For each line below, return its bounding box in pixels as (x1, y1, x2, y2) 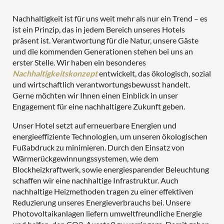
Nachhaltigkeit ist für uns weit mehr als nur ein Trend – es (12, 13, 207, 23)
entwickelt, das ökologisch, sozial (99, 68, 211, 78)
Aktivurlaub (77, 90, 147, 107)
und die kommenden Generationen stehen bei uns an (12, 46, 193, 56)
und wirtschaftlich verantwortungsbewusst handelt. (12, 79, 190, 89)
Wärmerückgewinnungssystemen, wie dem (12, 153, 158, 163)
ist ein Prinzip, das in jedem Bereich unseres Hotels (12, 24, 185, 34)
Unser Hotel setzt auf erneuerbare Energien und (12, 120, 176, 130)
